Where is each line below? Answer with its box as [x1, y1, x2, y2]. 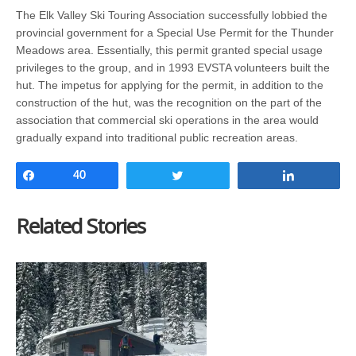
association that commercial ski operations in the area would [16, 113, 319, 126]
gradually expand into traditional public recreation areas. [16, 130, 298, 144]
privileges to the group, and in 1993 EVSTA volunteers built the [16, 60, 330, 74]
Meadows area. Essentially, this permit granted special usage [16, 43, 323, 56]
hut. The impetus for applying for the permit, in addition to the [16, 78, 323, 91]
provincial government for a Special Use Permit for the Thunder [16, 25, 334, 39]
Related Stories [16, 211, 145, 240]
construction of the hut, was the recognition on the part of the [16, 95, 322, 109]
